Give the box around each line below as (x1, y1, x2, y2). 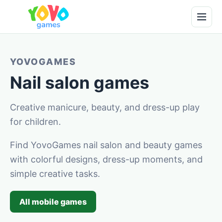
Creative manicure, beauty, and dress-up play (10, 102, 200, 112)
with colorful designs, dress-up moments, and (10, 154, 203, 165)
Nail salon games (10, 72, 149, 93)
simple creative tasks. (10, 168, 100, 179)
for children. (10, 116, 61, 127)
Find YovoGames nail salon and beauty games (10, 140, 202, 150)
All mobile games (19, 197, 87, 207)
